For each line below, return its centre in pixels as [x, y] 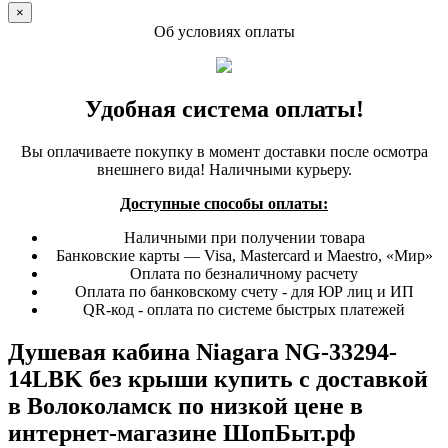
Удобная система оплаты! [224, 109]
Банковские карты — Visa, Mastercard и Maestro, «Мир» [244, 256]
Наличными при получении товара [244, 238]
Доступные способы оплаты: [224, 204]
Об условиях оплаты [224, 31]
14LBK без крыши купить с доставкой [218, 379]
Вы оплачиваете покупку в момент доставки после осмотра [224, 152]
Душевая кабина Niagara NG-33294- [202, 352]
